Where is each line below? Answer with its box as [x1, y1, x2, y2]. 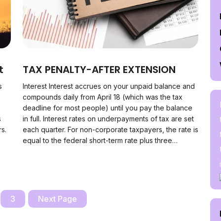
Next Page [38, 194, 77, 204]
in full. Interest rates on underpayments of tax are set [23, 114, 194, 123]
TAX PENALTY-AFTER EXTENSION [23, 63, 176, 76]
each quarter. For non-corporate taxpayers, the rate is [23, 125, 198, 134]
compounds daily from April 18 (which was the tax [23, 93, 183, 101]
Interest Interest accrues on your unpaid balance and [23, 82, 195, 90]
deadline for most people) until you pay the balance [23, 104, 192, 112]
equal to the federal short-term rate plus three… [23, 136, 178, 145]
